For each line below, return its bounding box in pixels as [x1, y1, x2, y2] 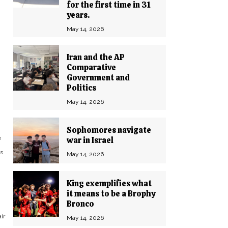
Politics [67, 82, 96, 93]
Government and [67, 72, 130, 83]
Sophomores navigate [67, 125, 151, 135]
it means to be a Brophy [67, 188, 155, 199]
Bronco [67, 198, 94, 209]
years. [67, 10, 90, 20]
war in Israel [67, 135, 113, 146]
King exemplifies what [67, 178, 152, 189]
